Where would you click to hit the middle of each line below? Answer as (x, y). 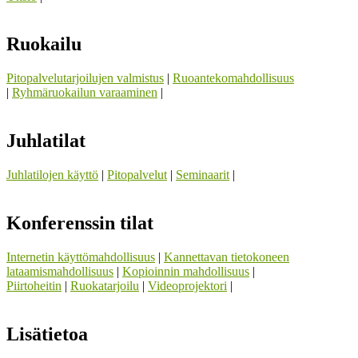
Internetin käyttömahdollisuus (81, 257)
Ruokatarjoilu (105, 286)
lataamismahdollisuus (60, 271)
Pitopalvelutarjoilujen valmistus (85, 78)
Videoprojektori (187, 286)
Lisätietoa (47, 334)
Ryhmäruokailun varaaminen (85, 93)
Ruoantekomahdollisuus (233, 78)
